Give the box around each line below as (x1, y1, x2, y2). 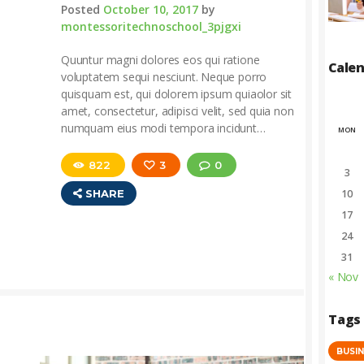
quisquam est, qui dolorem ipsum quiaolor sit (61, 85, 292, 102)
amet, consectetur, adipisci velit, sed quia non (61, 102, 294, 119)
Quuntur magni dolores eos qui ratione (61, 51, 260, 67)
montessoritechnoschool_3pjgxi (61, 18, 241, 34)
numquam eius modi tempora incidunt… (61, 119, 266, 136)
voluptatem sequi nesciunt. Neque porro (61, 68, 267, 84)
